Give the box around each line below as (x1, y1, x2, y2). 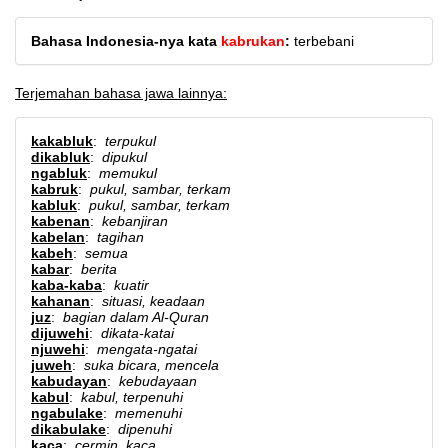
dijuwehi (31, 325, 89, 341)
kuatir (114, 277, 149, 293)
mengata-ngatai (97, 341, 197, 357)
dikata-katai (101, 325, 174, 341)
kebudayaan (119, 373, 197, 389)
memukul (99, 165, 157, 181)
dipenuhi (118, 421, 172, 437)
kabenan (31, 213, 90, 229)
